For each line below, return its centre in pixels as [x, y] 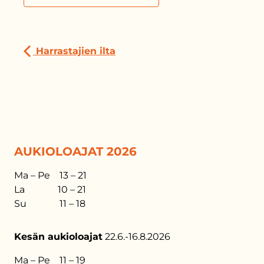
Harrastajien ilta [74, 51]
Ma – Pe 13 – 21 [50, 175]
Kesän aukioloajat [58, 237]
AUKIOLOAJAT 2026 [75, 151]
